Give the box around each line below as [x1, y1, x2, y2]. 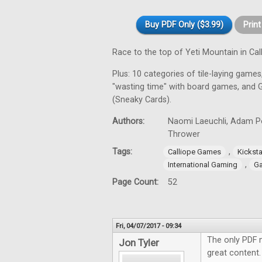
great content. [207, 248, 261, 258]
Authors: [112, 116, 147, 126]
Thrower [168, 129, 200, 139]
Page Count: [112, 177, 161, 187]
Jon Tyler [119, 237, 159, 249]
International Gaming [168, 160, 237, 169]
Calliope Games [168, 147, 221, 156]
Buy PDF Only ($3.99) [145, 20, 223, 30]
